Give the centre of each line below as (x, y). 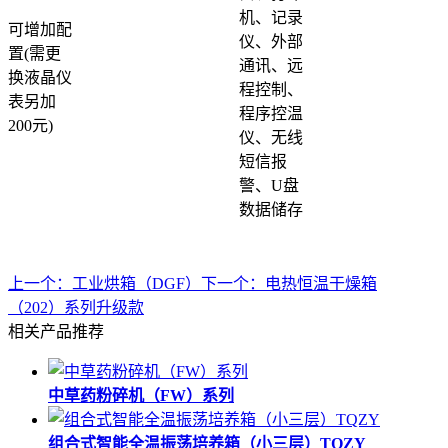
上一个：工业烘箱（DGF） (104, 284)
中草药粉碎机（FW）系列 (141, 396)
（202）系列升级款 (76, 308)
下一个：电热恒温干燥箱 (289, 284)
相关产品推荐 (56, 332)
